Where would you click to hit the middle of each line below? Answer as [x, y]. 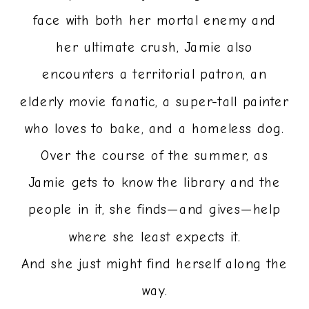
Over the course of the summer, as [154, 156]
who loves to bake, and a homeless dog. [154, 129]
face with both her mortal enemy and [154, 21]
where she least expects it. [154, 237]
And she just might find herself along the [154, 264]
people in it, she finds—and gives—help [154, 210]
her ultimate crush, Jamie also [154, 48]
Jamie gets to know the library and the [154, 183]
